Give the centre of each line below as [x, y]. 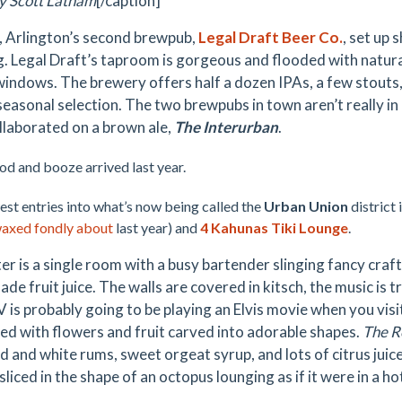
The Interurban [226, 127]
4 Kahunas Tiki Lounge [274, 227]
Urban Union [307, 206]
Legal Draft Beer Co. [271, 37]
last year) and [155, 227]
